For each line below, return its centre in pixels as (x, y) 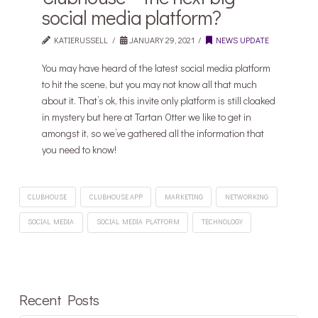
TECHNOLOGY (222, 222)
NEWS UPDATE (241, 40)
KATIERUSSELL (79, 40)
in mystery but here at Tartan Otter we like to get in (147, 116)
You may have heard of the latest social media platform (157, 67)
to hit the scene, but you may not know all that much (150, 84)
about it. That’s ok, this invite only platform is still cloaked (159, 100)
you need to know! (79, 149)
